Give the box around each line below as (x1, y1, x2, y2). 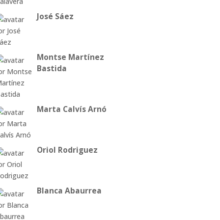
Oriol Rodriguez (36, 145, 98, 155)
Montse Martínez (36, 52, 104, 63)
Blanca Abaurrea (36, 185, 102, 196)
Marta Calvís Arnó (36, 104, 107, 115)
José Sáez (36, 11, 74, 22)
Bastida (36, 63, 67, 74)
